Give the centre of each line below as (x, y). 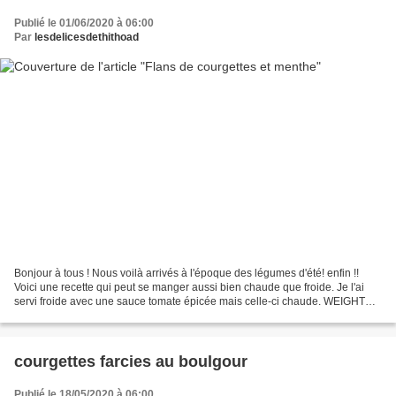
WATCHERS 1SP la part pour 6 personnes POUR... (137, 316)
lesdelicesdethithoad (87, 37)
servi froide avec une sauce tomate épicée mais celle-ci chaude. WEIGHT (190, 302)
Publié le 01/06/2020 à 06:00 (84, 23)
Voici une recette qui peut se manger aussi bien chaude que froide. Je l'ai (189, 288)
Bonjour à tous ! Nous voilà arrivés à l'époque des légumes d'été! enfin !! (187, 274)
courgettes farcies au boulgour (131, 362)
